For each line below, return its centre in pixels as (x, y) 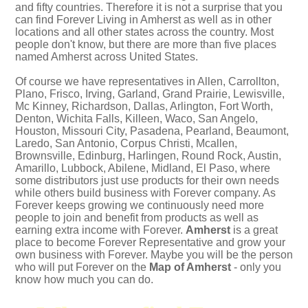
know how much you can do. (84, 279)
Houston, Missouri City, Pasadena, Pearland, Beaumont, (152, 131)
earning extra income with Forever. (100, 230)
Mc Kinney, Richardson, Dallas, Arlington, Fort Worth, (144, 106)
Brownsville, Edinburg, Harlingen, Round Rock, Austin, (148, 156)
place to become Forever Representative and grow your (150, 242)
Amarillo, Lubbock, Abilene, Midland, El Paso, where (143, 168)
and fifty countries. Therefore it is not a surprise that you (149, 7)
